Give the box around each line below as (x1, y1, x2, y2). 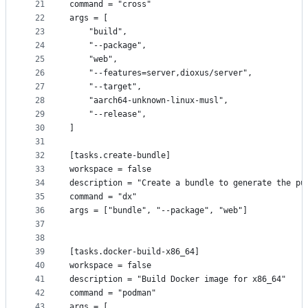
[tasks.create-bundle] (69, 151, 170, 161)
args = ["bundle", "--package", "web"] (69, 206, 247, 216)
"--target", (69, 82, 142, 92)
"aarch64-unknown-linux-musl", (69, 96, 228, 106)
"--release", (69, 109, 146, 120)
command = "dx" (69, 192, 137, 202)
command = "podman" (69, 288, 156, 298)
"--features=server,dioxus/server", (69, 68, 252, 78)
